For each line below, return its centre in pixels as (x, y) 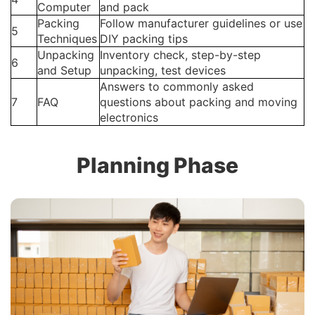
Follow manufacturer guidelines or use (201, 24)
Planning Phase (157, 166)
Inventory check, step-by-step (180, 55)
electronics (129, 118)
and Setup (64, 71)
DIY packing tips (144, 39)
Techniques (67, 39)
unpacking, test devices (163, 71)
